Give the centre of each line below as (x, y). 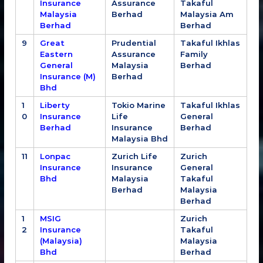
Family (194, 54)
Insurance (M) (68, 76)
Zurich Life (135, 156)
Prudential (134, 43)
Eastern (57, 54)
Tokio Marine (139, 105)
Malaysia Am (207, 14)
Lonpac (55, 156)
